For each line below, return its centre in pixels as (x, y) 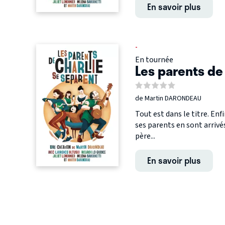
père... (145, 136)
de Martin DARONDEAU (168, 98)
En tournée (154, 60)
